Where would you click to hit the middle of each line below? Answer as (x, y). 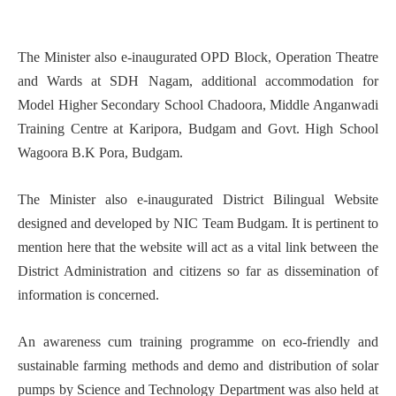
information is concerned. (88, 295)
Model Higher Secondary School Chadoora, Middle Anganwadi (198, 105)
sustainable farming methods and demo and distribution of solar (198, 366)
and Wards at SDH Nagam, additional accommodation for (198, 81)
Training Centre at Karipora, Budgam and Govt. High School (198, 129)
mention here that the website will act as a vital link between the (198, 247)
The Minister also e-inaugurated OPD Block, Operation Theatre (198, 57)
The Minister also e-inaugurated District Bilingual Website (198, 200)
